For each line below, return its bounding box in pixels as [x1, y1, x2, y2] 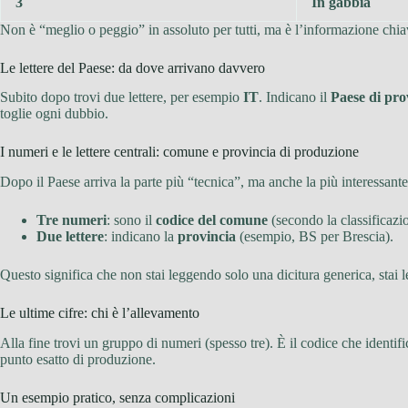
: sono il [107, 212, 156, 229]
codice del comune [156, 212, 268, 229]
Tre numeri [36, 212, 107, 229]
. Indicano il [259, 89, 331, 106]
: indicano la [104, 229, 178, 245]
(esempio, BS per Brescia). [236, 229, 393, 245]
